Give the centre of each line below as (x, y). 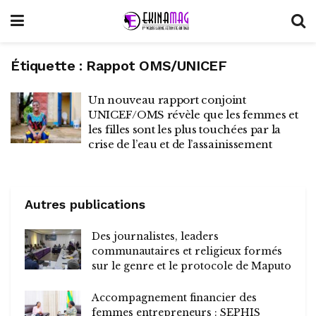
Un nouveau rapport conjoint (167, 100)
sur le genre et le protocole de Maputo (192, 266)
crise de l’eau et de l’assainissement (180, 144)
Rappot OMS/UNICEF (157, 66)
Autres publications (85, 204)
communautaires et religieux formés (187, 251)
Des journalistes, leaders (155, 236)
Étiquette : (49, 66)
